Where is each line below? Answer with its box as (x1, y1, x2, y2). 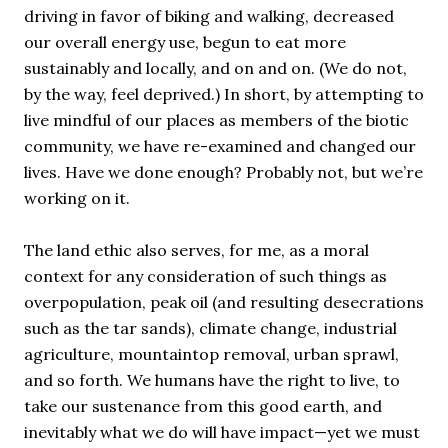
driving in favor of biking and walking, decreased (24, 6, 394, 26)
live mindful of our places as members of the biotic (24, 110, 409, 130)
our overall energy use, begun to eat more (24, 32, 346, 52)
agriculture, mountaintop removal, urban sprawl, (24, 344, 399, 364)
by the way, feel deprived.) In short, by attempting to (24, 84, 424, 104)
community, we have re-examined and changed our (24, 136, 416, 156)
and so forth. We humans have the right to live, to (24, 370, 400, 390)
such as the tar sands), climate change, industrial (24, 318, 397, 338)
